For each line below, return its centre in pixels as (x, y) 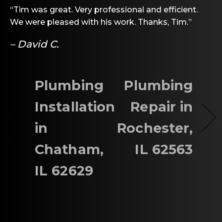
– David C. (34, 44)
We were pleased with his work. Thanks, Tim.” (101, 22)
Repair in (162, 107)
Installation (75, 107)
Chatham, (69, 149)
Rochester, (155, 128)
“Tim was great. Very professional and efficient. (104, 9)
